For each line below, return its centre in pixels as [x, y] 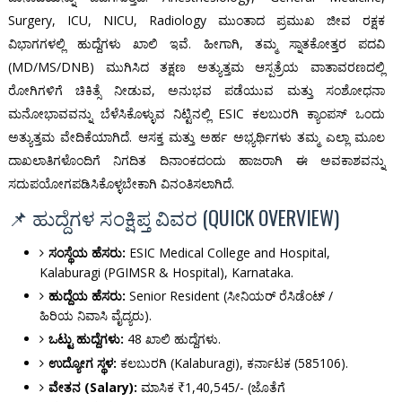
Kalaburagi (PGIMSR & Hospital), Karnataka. [166, 273]
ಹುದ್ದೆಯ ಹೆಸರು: [87, 296]
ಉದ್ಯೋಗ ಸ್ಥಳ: [82, 363]
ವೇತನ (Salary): [92, 388]
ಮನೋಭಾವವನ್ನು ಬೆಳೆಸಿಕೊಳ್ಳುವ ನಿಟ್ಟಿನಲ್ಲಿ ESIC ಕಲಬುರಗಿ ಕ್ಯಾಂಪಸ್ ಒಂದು [197, 114]
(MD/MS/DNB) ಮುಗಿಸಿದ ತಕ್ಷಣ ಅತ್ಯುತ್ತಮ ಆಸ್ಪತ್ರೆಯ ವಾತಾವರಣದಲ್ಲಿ [197, 67]
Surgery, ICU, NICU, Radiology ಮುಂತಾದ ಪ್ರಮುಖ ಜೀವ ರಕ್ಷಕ [197, 21]
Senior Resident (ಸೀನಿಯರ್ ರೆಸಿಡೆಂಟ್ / [229, 296]
